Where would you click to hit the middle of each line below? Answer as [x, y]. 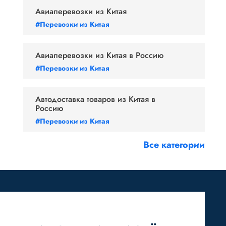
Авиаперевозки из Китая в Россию [99, 55]
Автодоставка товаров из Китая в [95, 99]
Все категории [174, 145]
